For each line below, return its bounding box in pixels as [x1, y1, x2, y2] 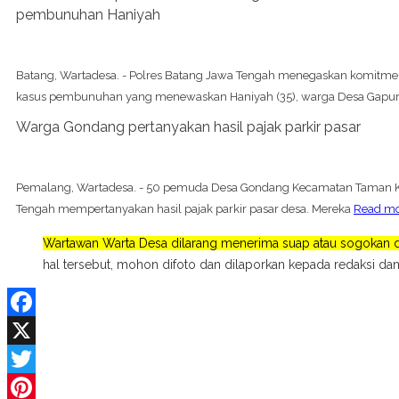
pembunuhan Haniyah [16, 5, 160, 23]
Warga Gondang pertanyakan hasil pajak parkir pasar [16, 118, 361, 135]
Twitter [7, 379, 45, 395]
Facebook [7, 322, 64, 338]
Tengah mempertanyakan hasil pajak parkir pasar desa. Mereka [16, 201, 354, 216]
